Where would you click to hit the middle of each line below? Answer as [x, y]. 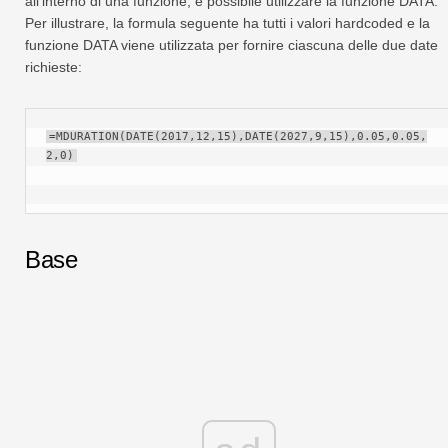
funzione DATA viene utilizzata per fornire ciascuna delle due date [231, 45]
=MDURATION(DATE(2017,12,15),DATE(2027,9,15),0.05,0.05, [238, 137]
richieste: [53, 67]
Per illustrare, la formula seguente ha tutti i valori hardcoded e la [227, 23]
